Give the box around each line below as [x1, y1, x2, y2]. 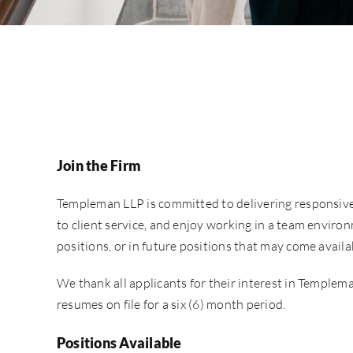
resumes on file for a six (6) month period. [56, 296, 286, 312]
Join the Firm [56, 157, 142, 174]
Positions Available [56, 334, 182, 351]
